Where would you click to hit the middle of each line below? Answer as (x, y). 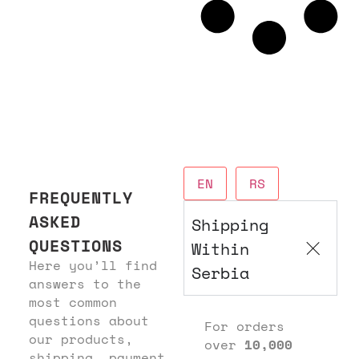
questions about (89, 320)
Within (220, 248)
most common (73, 302)
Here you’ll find (93, 265)
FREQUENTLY (81, 197)
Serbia (220, 272)
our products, (81, 339)
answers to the (85, 283)
